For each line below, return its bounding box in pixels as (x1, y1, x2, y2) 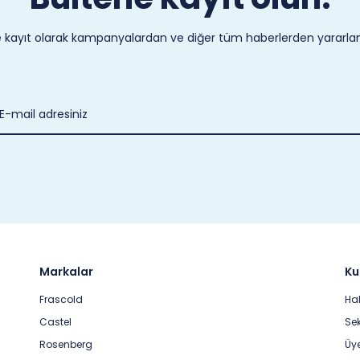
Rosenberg (39, 337, 92, 351)
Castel (39, 315, 72, 329)
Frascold (39, 292, 83, 306)
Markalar (39, 264, 93, 280)
